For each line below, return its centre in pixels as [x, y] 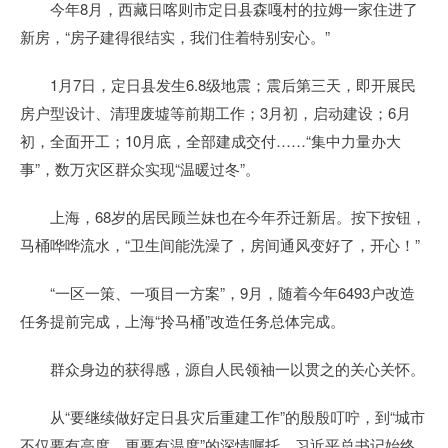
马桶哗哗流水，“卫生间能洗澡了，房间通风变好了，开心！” [220, 244]
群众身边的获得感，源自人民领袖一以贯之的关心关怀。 [222, 368]
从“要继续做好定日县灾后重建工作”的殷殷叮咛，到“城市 [222, 416]
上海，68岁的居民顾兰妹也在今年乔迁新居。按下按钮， [223, 216]
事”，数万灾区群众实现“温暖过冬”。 [140, 168]
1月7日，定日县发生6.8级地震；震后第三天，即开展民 [218, 84]
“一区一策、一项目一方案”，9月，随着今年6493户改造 [217, 292]
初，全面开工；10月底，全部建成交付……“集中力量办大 [210, 140]
